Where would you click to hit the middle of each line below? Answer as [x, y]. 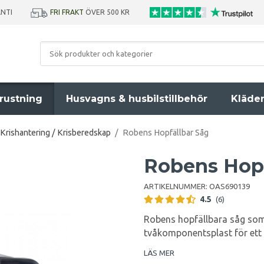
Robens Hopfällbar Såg [166, 133]
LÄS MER [159, 253]
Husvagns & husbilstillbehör [137, 99]
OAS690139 [230, 186]
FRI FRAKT [67, 12]
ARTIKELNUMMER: [176, 186]
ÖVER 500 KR [108, 12]
